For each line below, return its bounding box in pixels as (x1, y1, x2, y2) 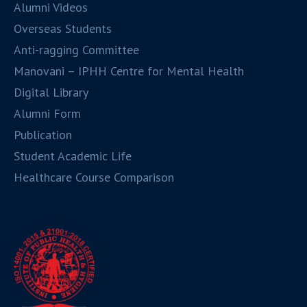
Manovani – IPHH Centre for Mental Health (14, 62, 245, 79)
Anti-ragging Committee (14, 41, 140, 58)
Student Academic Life (14, 147, 132, 164)
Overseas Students (14, 20, 112, 36)
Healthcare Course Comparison (14, 169, 175, 185)
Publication (14, 126, 73, 143)
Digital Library (14, 84, 89, 100)
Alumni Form (14, 105, 82, 121)
